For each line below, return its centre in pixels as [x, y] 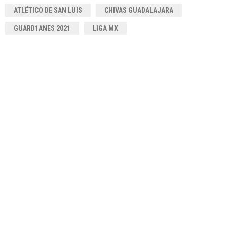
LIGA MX [105, 28]
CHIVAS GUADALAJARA [139, 10]
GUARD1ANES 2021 [42, 28]
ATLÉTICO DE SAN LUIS [48, 10]
